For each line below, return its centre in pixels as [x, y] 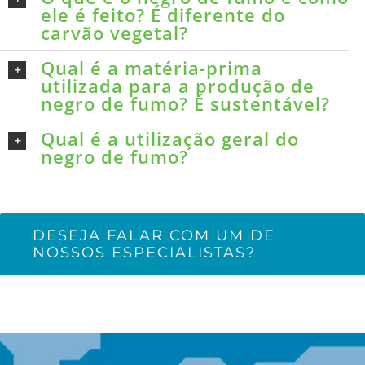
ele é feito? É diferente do [163, 15]
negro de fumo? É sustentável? [185, 103]
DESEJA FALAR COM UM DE [154, 235]
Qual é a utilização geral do [170, 139]
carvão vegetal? [114, 33]
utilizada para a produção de [178, 86]
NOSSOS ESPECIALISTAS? [144, 253]
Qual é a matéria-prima [152, 68]
